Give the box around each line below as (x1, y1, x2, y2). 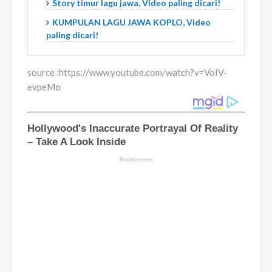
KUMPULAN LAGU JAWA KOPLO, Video (52, 17, 211, 28)
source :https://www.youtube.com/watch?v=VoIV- (27, 67, 227, 78)
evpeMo (27, 81, 61, 93)
